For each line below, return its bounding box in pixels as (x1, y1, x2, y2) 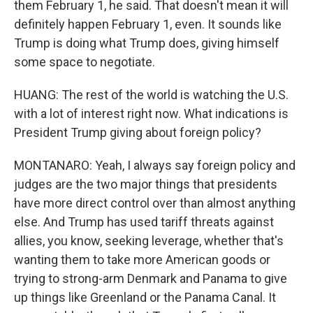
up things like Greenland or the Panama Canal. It (14, 290, 276, 305)
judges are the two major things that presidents (14, 177, 277, 191)
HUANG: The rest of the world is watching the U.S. (14, 87, 289, 102)
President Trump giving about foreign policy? (14, 125, 261, 140)
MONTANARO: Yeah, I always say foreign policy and (14, 158, 296, 173)
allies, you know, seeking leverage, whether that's (14, 233, 284, 248)
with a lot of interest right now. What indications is (14, 106, 289, 121)
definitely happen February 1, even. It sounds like (14, 17, 282, 31)
